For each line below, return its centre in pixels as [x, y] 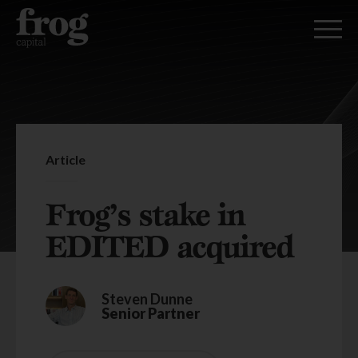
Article [66, 159]
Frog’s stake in [145, 214]
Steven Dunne [147, 299]
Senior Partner [151, 313]
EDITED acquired [173, 246]
